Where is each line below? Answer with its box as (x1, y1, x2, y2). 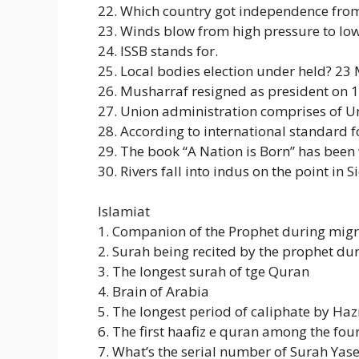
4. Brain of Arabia (98, 282, 209, 301)
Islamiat (98, 202, 150, 221)
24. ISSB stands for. (98, 41, 218, 60)
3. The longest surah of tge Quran (98, 262, 309, 281)
